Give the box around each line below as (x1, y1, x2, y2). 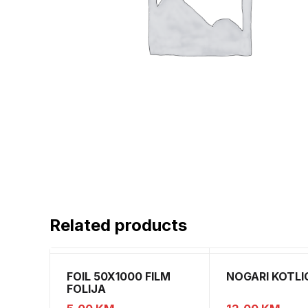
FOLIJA (67, 282, 106, 296)
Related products (49, 215, 187, 236)
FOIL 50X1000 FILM (67, 269, 170, 284)
